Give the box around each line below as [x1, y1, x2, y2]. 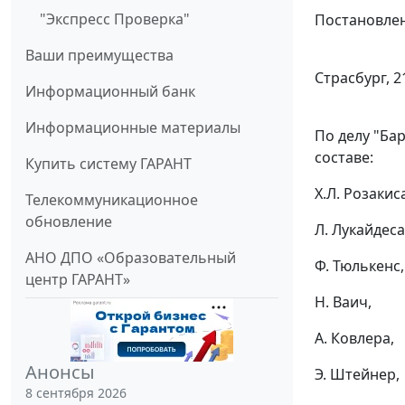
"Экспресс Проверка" [40, 8, 190, 29]
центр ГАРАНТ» [25, 268, 130, 289]
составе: [315, 146, 373, 167]
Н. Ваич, [315, 291, 372, 312]
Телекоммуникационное [25, 189, 198, 210]
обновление [25, 211, 112, 231]
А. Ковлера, [315, 327, 394, 348]
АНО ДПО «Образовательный [25, 247, 236, 268]
